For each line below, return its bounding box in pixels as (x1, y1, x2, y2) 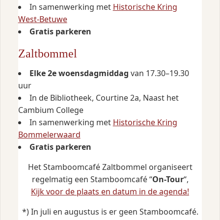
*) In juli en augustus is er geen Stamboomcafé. (22, 206, 198, 217)
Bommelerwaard (18, 129, 81, 140)
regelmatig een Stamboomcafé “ (31, 173, 152, 185)
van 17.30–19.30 (128, 67, 189, 79)
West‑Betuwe (18, 14, 67, 25)
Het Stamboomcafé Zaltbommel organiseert (27, 161, 192, 172)
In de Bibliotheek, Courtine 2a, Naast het (29, 92, 179, 103)
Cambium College (18, 104, 83, 115)
